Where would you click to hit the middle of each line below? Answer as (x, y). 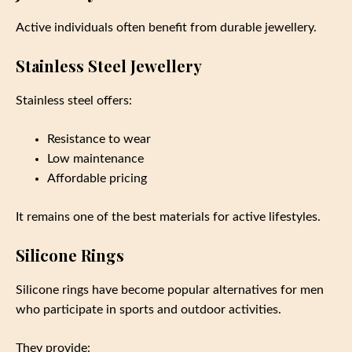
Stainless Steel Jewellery (109, 66)
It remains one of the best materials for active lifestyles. (168, 217)
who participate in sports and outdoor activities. (148, 310)
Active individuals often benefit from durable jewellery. (166, 28)
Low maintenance (95, 159)
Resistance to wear (99, 139)
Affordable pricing (97, 179)
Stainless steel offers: (74, 101)
